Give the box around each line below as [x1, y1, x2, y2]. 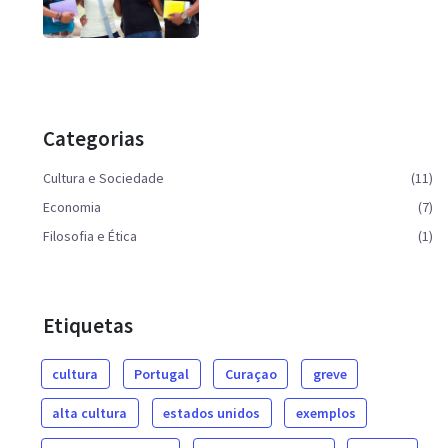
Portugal [134, 364, 190, 383]
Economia [43, 197, 101, 216]
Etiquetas [43, 311, 133, 339]
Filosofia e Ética [43, 226, 137, 245]
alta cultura [52, 404, 128, 423]
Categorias [43, 124, 144, 152]
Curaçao [224, 364, 277, 383]
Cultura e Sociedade [43, 168, 164, 187]
